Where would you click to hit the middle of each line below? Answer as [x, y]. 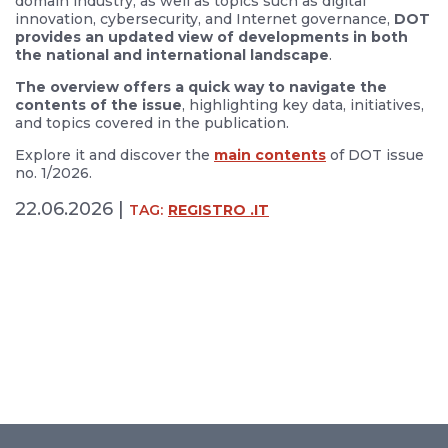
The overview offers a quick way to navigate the [201, 87]
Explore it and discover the [114, 155]
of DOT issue [375, 155]
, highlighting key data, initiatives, [303, 105]
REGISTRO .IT [218, 210]
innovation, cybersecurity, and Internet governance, [204, 19]
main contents [270, 155]
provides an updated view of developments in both [211, 37]
